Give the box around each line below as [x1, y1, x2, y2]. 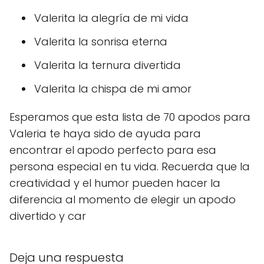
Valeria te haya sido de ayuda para [9, 126, 201, 141]
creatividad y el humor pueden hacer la [9, 176, 220, 190]
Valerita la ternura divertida [34, 58, 181, 72]
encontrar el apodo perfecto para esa [9, 143, 216, 157]
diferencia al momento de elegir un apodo [9, 192, 236, 207]
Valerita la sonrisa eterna [34, 34, 167, 49]
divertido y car [9, 209, 86, 223]
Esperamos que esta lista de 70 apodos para [9, 110, 250, 124]
